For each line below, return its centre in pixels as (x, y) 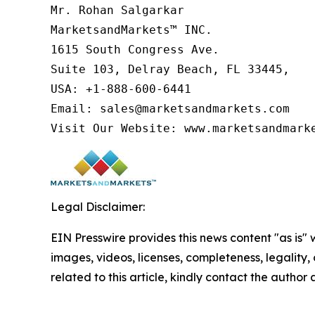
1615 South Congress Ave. (135, 50)
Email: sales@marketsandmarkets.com (170, 109)
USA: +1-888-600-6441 (121, 89)
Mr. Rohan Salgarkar (117, 11)
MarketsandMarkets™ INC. (131, 30)
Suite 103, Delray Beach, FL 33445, (170, 70)
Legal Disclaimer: (98, 207)
